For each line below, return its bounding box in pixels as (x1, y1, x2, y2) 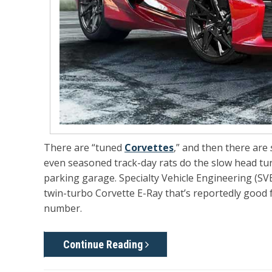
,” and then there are (174, 140, 270, 154)
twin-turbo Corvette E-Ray (44, 186, 163, 200)
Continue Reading (63, 238, 145, 251)
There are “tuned (44, 140, 124, 154)
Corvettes (124, 140, 174, 154)
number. (44, 201, 82, 215)
